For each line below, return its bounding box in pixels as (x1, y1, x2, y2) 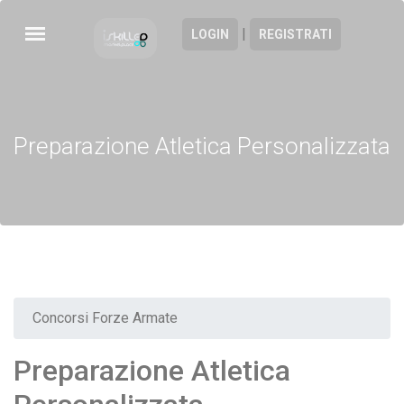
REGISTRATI (259, 27, 332, 41)
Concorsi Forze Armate (32, 309, 178, 326)
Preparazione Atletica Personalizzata (14, 132, 390, 160)
